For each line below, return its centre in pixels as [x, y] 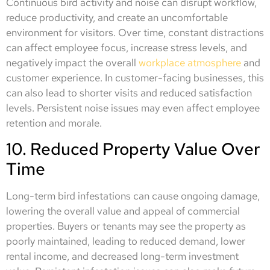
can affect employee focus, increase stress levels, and [127, 48]
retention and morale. [54, 123]
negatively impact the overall [72, 63]
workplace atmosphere [190, 63]
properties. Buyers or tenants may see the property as [126, 226]
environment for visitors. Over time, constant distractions [135, 33]
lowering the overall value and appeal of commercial [123, 211]
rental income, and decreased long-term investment [122, 256]
